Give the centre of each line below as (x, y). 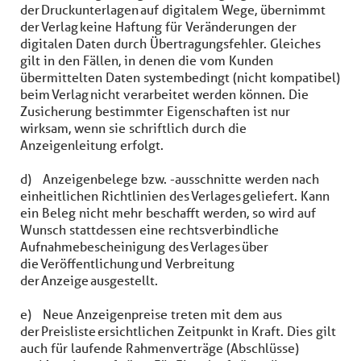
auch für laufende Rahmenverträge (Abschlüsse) (160, 348)
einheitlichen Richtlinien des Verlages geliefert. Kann (175, 195)
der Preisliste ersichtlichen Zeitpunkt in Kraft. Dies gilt (178, 331)
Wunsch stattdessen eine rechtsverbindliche (149, 229)
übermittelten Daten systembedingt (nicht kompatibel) (180, 77)
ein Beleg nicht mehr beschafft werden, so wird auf (168, 212)
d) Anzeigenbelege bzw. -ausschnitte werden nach (170, 178)
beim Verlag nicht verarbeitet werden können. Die (164, 94)
